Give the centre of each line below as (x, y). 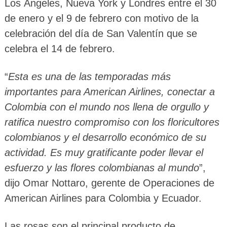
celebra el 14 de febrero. (60, 48)
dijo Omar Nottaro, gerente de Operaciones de (109, 183)
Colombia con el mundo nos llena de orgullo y (106, 107)
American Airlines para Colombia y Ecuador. (103, 198)
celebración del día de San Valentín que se (101, 33)
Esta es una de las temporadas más (89, 76)
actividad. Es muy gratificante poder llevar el (104, 152)
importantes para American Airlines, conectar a (109, 91)
